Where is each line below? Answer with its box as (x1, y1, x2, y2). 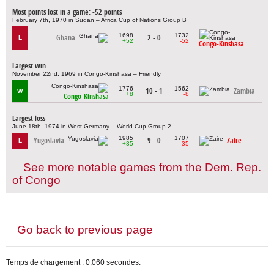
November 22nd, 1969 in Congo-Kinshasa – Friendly (12, 70, 161, 77)
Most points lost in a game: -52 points (12, 7, 122, 17)
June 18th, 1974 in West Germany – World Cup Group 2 (12, 122, 171, 130)
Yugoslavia (34, 135, 64, 145)
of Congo (12, 173, 61, 187)
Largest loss (12, 113, 45, 123)
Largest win (12, 61, 46, 70)
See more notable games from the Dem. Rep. (23, 160, 261, 174)
